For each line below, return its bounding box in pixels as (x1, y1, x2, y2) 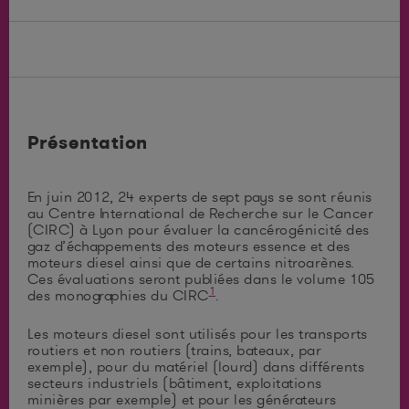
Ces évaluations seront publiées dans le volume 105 (27, 269, 375, 288)
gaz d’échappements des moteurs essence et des (27, 236, 351, 256)
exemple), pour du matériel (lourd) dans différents (27, 357, 365, 376)
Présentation (27, 131, 148, 153)
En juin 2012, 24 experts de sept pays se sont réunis (27, 187, 372, 206)
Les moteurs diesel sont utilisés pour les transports (27, 324, 368, 343)
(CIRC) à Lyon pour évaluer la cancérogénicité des (27, 220, 370, 239)
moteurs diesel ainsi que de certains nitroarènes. (27, 253, 355, 272)
